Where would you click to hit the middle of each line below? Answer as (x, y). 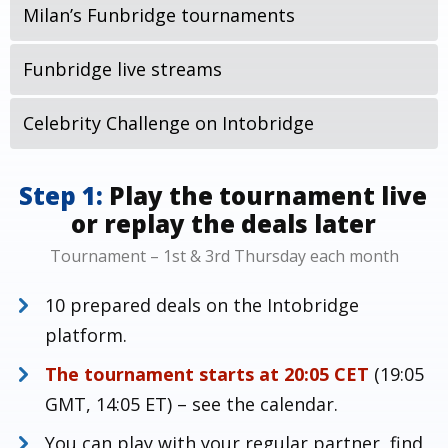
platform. (86, 335)
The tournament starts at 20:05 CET (207, 374)
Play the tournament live (268, 195)
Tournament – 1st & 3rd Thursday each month (224, 256)
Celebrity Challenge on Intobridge (168, 123)
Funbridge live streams (122, 69)
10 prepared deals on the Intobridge (202, 305)
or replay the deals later (223, 223)
